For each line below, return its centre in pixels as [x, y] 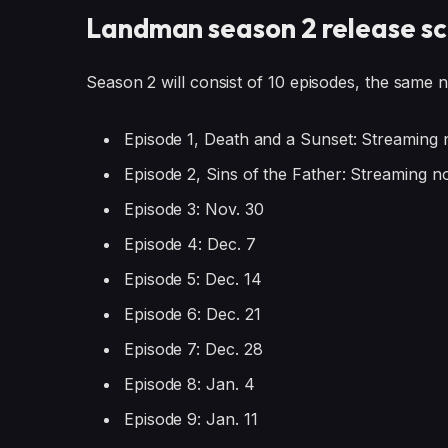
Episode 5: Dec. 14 [192, 278]
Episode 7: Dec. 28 [193, 348]
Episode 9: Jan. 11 [190, 419]
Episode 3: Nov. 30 [193, 208]
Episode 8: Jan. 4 [189, 383]
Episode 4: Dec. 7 [189, 243]
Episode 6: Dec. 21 [192, 313]
